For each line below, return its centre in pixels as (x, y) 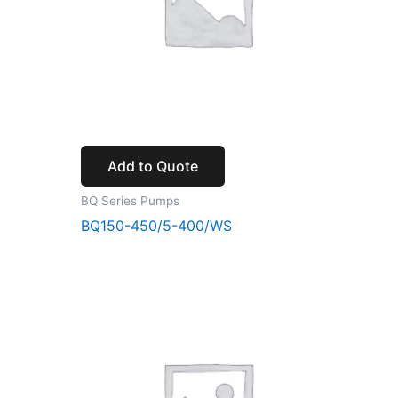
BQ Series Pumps (130, 200)
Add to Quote (153, 166)
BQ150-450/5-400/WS (156, 226)
